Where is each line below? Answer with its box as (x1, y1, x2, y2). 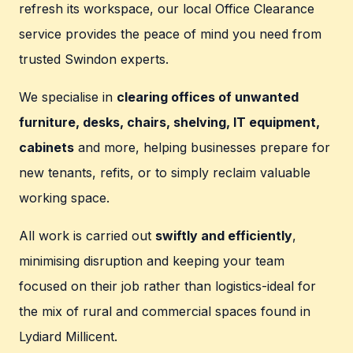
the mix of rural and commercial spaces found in (19, 303, 310, 320)
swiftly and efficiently (155, 228, 292, 244)
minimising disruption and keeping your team (19, 253, 284, 269)
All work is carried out (19, 228, 155, 244)
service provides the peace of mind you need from (19, 26, 321, 43)
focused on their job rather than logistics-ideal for (19, 278, 316, 295)
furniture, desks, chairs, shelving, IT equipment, (19, 114, 320, 131)
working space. (19, 190, 110, 206)
